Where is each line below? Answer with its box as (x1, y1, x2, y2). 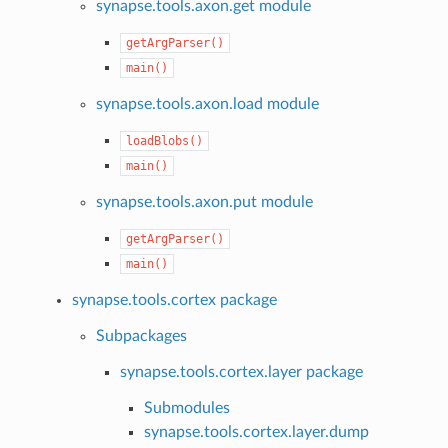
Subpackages (96, 327, 188, 344)
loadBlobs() (126, 133, 204, 148)
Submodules (144, 399, 231, 416)
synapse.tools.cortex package (72, 291, 278, 308)
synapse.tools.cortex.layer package (120, 363, 364, 380)
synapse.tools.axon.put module (96, 193, 314, 210)
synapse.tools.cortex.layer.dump (144, 423, 370, 440)
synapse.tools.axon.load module (96, 95, 320, 112)
